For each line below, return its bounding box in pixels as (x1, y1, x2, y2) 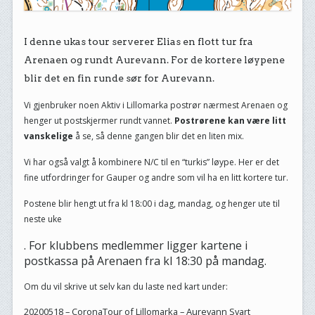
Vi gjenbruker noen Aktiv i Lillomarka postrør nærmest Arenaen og (23, 99, 288, 112)
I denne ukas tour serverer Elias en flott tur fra (23, 36, 253, 48)
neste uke (23, 213, 62, 226)
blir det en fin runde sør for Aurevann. (23, 72, 214, 84)
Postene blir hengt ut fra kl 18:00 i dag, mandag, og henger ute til (23, 198, 280, 210)
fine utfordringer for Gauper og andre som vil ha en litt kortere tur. (23, 172, 288, 184)
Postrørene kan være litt (172, 115, 286, 127)
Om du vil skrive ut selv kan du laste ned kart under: (23, 281, 228, 293)
